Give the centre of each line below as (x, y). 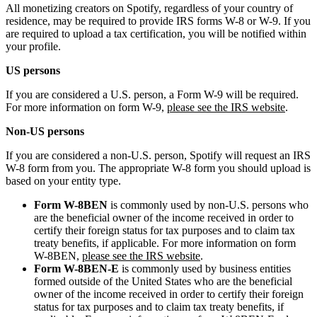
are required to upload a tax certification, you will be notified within (156, 33)
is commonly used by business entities (205, 268)
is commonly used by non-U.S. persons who (208, 204)
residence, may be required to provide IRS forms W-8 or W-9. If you (158, 21)
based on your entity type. (63, 180)
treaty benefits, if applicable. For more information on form (165, 243)
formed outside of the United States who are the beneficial (163, 281)
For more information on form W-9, (86, 107)
